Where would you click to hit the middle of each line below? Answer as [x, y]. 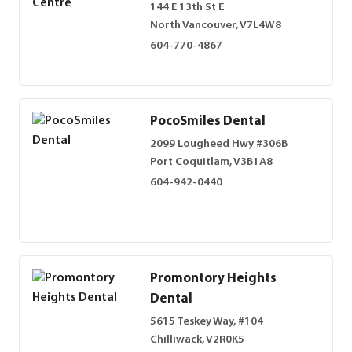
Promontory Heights [213, 279]
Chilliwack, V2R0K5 [197, 340]
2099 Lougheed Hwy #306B [219, 145]
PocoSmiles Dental [208, 121]
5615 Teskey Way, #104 [207, 322]
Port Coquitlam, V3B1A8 [211, 163]
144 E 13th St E [187, 8]
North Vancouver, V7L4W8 [216, 26]
